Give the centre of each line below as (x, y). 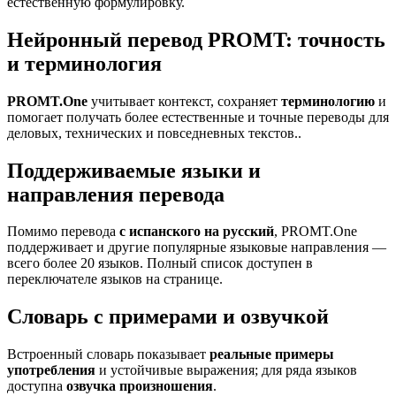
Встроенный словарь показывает (108, 354)
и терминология (84, 63)
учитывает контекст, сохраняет (186, 101)
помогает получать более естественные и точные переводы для (198, 117)
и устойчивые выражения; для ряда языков (226, 370)
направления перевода (116, 194)
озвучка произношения (140, 386)
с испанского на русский (197, 232)
